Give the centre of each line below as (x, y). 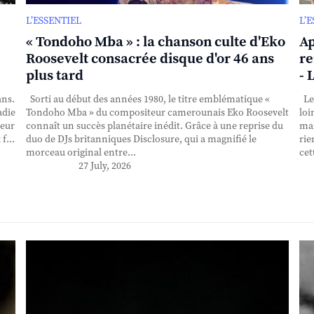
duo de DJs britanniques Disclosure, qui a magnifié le (141, 139)
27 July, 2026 (104, 166)
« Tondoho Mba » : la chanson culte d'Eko (155, 42)
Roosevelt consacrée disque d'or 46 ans (150, 59)
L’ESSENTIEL (53, 21)
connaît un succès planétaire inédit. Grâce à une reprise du (154, 126)
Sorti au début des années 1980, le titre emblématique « (148, 99)
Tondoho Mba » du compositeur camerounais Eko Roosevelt (157, 112)
